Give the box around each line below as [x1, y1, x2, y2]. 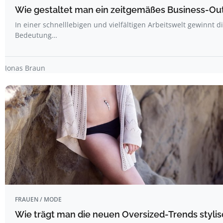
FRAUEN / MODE [15, 195, 62, 204]
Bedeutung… [15, 30, 57, 40]
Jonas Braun [5, 63, 45, 73]
